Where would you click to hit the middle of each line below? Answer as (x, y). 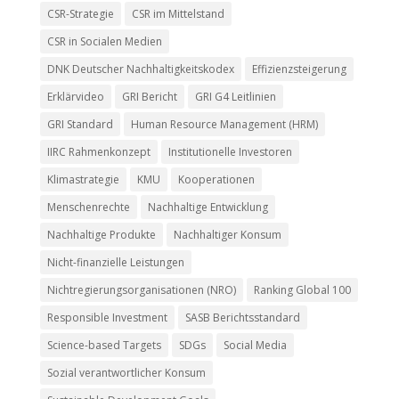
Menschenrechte (88, 207)
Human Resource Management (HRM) (224, 124)
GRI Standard (80, 124)
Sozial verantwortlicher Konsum (126, 372)
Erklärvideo (75, 96)
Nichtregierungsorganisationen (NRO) (141, 289)
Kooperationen (216, 179)
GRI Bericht (149, 96)
